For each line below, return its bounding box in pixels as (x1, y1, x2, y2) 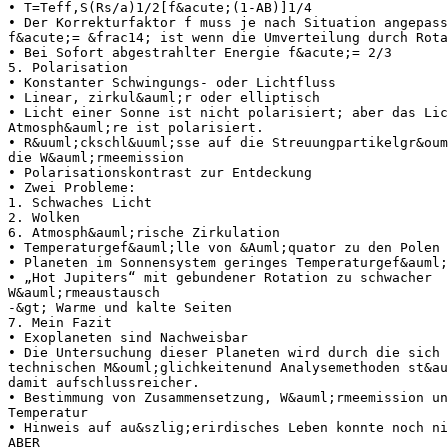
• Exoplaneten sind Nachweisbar (8, 329, 248, 345)
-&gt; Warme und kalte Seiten (8, 299, 232, 315)
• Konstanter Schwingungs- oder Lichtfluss (8, 74, 336, 90)
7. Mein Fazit (8, 314, 112, 330)
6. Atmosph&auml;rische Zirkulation (8, 224, 280, 240)
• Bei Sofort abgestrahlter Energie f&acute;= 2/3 (8, 44, 392, 60)
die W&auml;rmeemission (8, 149, 184, 165)
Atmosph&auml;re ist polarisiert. (8, 119, 264, 135)
